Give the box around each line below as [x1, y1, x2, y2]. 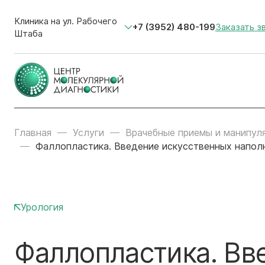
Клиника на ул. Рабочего [14, 15, 117, 27]
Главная [14, 127, 51, 138]
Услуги [73, 127, 104, 138]
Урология [21, 201, 63, 213]
